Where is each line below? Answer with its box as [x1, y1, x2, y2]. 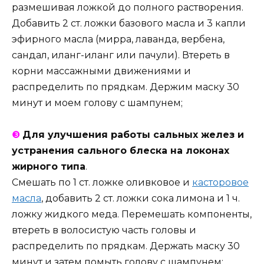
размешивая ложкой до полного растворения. [12, 1, 243, 13]
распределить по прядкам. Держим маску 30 [12, 81, 239, 93]
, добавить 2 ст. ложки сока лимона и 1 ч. [41, 192, 240, 204]
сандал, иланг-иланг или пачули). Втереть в [12, 49, 230, 61]
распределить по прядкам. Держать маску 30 [12, 240, 240, 252]
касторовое [192, 176, 249, 188]
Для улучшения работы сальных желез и [22, 128, 244, 140]
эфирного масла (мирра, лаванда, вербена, [12, 33, 225, 45]
